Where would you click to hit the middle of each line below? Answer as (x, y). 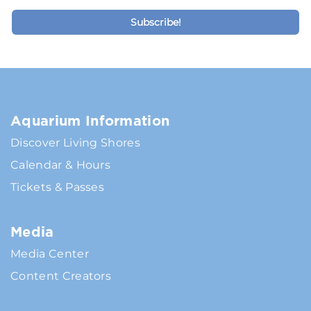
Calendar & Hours (61, 165)
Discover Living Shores (76, 143)
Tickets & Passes (58, 187)
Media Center (50, 254)
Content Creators (61, 276)
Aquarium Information (90, 121)
